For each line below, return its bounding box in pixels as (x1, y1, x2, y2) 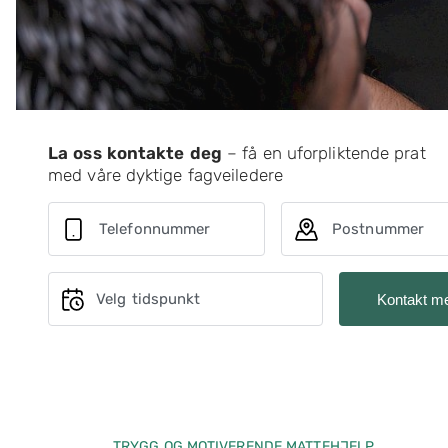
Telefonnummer (99, 220, 211, 238)
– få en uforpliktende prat (221, 143, 426, 163)
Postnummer (332, 220, 424, 238)
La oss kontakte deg (48, 143, 222, 163)
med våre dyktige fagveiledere (48, 165, 283, 185)
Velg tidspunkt (96, 290, 201, 308)
